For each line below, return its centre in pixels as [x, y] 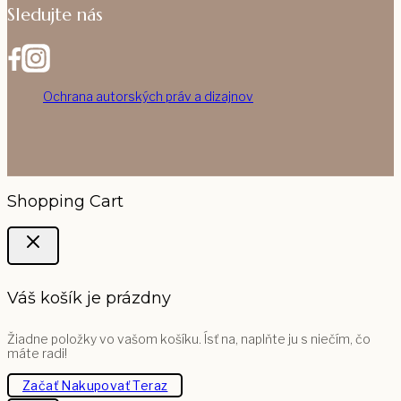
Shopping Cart [65, 201]
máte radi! [37, 354]
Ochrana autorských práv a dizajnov [148, 96]
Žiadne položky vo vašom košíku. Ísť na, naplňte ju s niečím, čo [189, 339]
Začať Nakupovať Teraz [95, 386]
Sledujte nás [55, 15]
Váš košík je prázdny [89, 299]
